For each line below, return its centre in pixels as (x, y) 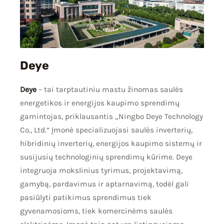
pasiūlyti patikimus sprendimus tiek (86, 198)
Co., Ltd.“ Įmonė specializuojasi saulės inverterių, (106, 130)
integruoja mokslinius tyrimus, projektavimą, (101, 171)
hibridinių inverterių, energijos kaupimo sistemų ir (111, 144)
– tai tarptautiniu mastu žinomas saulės (111, 90)
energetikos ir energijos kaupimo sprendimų (100, 103)
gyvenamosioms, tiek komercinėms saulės (96, 211)
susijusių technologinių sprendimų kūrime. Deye (106, 157)
